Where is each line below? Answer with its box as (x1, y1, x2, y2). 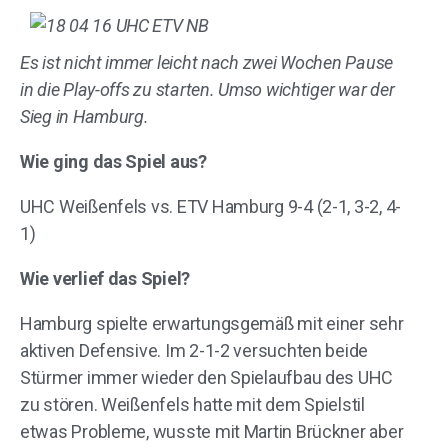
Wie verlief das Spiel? (20, 268, 191, 289)
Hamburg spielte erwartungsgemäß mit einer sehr (20, 313, 404, 334)
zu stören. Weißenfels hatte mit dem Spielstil (20, 394, 365, 415)
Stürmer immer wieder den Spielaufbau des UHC (20, 367, 394, 388)
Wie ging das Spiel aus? (20, 151, 207, 172)
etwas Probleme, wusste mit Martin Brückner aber (20, 421, 404, 442)
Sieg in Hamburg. (20, 106, 149, 127)
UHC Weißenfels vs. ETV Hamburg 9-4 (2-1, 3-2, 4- (20, 196, 402, 217)
